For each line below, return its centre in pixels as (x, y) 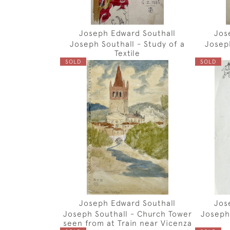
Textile (128, 53)
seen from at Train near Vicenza (127, 223)
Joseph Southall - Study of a (128, 43)
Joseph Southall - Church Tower (127, 214)
